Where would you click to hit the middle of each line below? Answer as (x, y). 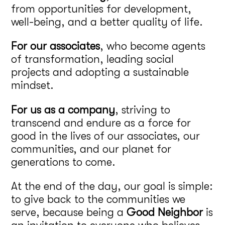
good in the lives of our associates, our (106, 136)
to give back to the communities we (98, 199)
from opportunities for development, (101, 9)
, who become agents (153, 46)
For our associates (56, 46)
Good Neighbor (165, 212)
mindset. (33, 85)
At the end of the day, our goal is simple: (112, 186)
